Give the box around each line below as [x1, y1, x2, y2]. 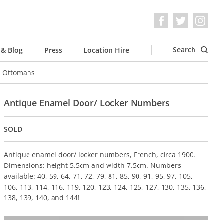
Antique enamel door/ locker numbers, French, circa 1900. [4, 150, 196, 160]
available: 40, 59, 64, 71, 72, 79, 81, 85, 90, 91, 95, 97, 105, [4, 171, 193, 181]
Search [173, 45, 197, 54]
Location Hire [83, 45, 129, 55]
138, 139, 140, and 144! [4, 193, 80, 203]
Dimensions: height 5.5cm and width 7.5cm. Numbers [4, 161, 182, 170]
